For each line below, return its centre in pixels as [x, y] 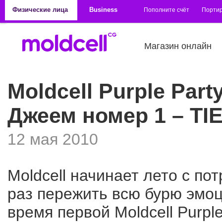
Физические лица [40, 10]
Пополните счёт [166, 10]
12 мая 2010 [53, 139]
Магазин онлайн [178, 46]
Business [103, 10]
